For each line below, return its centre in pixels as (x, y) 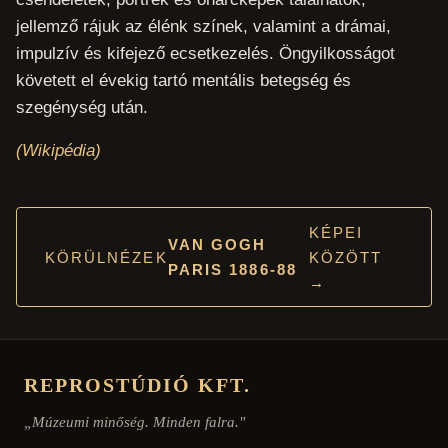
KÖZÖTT (345, 257)
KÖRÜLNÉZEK (106, 257)
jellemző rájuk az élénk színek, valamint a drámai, (203, 27)
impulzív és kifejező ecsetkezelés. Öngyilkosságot (205, 54)
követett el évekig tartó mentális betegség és (183, 81)
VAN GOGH (217, 245)
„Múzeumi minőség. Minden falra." (134, 422)
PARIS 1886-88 (232, 270)
